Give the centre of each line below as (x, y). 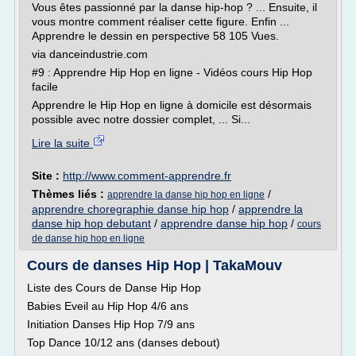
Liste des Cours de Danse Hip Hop (116, 288)
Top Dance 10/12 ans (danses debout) (124, 342)
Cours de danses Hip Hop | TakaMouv (155, 265)
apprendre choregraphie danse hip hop (130, 209)
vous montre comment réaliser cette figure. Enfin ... (161, 21)
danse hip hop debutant (91, 223)
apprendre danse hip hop (224, 223)
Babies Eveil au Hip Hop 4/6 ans (108, 306)
